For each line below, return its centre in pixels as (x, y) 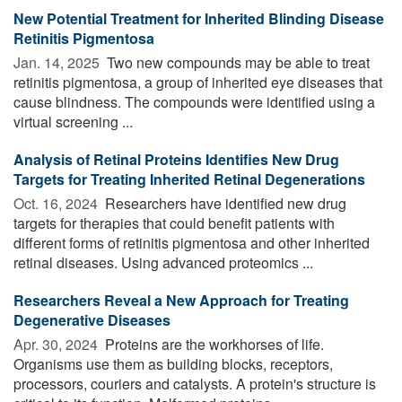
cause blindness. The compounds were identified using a (194, 101)
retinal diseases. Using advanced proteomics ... (163, 262)
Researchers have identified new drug (224, 203)
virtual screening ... (73, 121)
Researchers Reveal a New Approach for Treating (181, 300)
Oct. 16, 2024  (57, 203)
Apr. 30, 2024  (57, 344)
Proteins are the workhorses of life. (213, 344)
